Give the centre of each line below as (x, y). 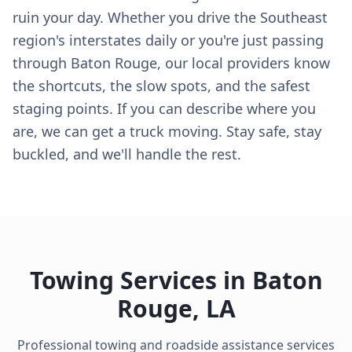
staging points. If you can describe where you (164, 108)
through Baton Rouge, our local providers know (171, 63)
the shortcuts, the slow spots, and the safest (161, 86)
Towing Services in (141, 280)
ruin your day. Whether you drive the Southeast (170, 17)
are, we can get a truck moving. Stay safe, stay (167, 131)
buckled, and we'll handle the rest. (127, 154)
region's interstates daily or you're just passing (168, 40)
